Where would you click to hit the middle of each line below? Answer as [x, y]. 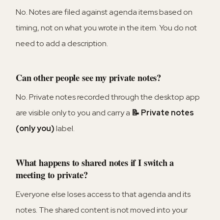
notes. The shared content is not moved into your [102, 210]
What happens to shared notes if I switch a [95, 162]
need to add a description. [62, 43]
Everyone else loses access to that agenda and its [103, 194]
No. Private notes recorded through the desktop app [108, 97]
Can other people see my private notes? [89, 77]
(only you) [35, 128]
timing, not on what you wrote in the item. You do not [106, 27]
